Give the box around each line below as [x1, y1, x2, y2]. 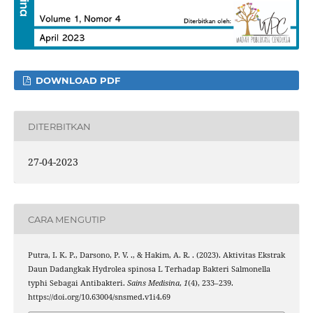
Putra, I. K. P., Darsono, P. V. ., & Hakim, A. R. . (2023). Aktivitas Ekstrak [27, 250, 285, 261]
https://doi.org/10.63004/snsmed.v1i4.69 [27, 292, 170, 303]
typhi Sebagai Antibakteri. [27, 278, 127, 289]
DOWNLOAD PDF [33, 75, 121, 87]
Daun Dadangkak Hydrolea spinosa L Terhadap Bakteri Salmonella [27, 264, 270, 275]
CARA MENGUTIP [27, 213, 105, 225]
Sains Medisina [126, 278, 180, 289]
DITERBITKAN [27, 120, 91, 132]
